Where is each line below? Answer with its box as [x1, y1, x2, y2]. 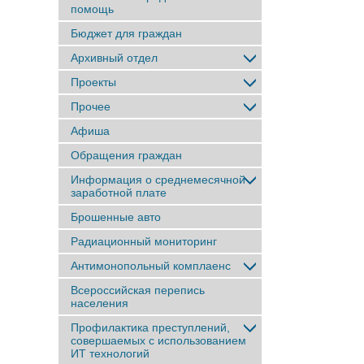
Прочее [71, 100, 110, 113]
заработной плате [71, 186, 167, 199]
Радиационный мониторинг [71, 235, 217, 248]
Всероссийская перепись [71, 284, 205, 297]
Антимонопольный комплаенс [71, 259, 231, 272]
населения [71, 297, 128, 310]
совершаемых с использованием [71, 334, 246, 347]
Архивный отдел [71, 51, 158, 64]
